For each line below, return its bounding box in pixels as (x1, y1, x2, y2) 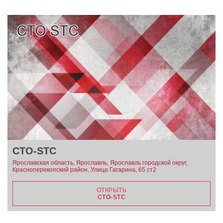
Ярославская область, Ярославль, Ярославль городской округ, (12, 159, 188, 166)
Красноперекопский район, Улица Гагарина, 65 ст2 (12, 166, 156, 173)
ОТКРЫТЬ (96, 186, 127, 194)
